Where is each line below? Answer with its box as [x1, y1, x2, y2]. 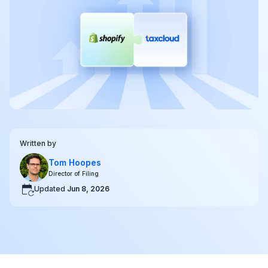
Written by [20, 139, 56, 148]
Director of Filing [48, 170, 99, 178]
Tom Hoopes [48, 157, 101, 168]
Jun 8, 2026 [67, 184, 109, 194]
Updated [34, 184, 67, 194]
